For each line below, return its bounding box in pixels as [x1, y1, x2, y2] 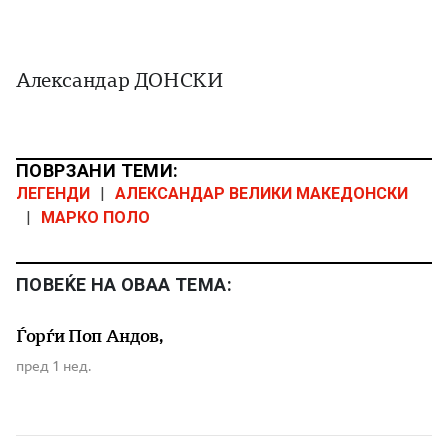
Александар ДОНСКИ [16, 69, 224, 93]
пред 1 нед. [16, 358, 91, 375]
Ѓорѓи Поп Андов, [16, 326, 163, 347]
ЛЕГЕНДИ [16, 184, 90, 204]
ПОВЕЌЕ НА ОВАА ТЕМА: [16, 274, 232, 296]
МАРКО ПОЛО [41, 208, 150, 228]
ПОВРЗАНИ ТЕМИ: [16, 160, 179, 182]
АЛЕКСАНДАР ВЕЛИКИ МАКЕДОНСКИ [115, 184, 408, 204]
